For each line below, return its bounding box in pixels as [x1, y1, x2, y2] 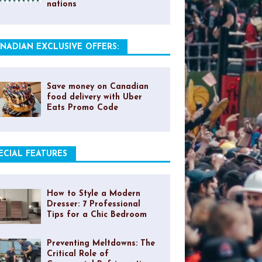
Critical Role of [46, 250, 109, 259]
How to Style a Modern [46, 189, 140, 199]
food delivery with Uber [46, 93, 142, 102]
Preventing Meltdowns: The [46, 239, 155, 249]
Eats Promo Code [46, 104, 118, 113]
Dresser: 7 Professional [46, 200, 140, 209]
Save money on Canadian [46, 82, 149, 92]
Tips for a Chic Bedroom [46, 211, 147, 220]
